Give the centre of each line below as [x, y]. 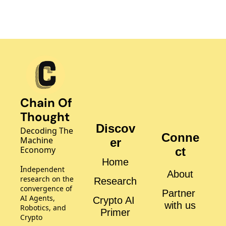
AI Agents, [38, 198]
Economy [38, 150]
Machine [37, 140]
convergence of [46, 189]
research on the [47, 179]
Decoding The [47, 131]
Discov [115, 128]
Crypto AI [114, 200]
